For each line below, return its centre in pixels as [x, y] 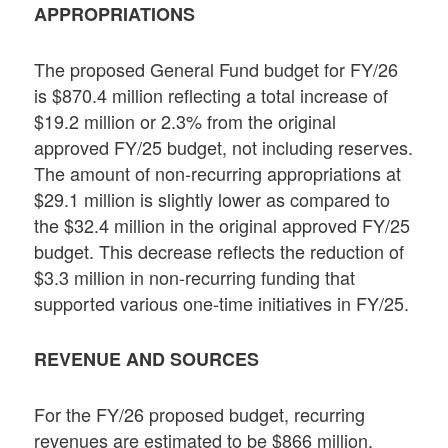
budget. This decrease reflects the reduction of [219, 250]
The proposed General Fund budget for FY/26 [216, 68]
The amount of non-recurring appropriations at [218, 172]
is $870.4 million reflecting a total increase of [211, 94]
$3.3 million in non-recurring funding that [195, 276]
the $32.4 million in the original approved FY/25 [222, 224]
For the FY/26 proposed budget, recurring [200, 414]
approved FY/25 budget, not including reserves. [224, 146]
